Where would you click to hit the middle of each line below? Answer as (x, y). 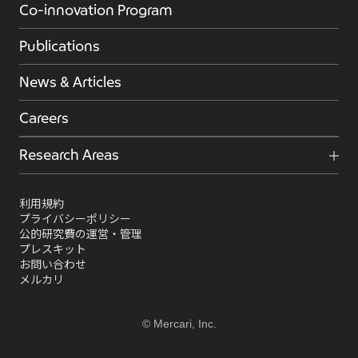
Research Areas (69, 155)
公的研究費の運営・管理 (80, 234)
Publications (59, 47)
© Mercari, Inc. (179, 324)
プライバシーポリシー (75, 219)
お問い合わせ (52, 265)
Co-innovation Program (95, 11)
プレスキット (52, 249)
